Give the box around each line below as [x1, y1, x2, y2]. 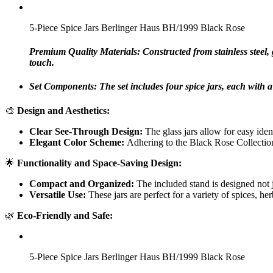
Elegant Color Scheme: [29, 136, 124, 147]
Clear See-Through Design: [29, 126, 143, 136]
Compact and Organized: [29, 178, 134, 189]
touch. [29, 57, 54, 68]
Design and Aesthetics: [17, 105, 110, 116]
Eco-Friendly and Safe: [17, 210, 113, 221]
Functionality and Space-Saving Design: [17, 157, 182, 168]
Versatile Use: [29, 189, 86, 200]
